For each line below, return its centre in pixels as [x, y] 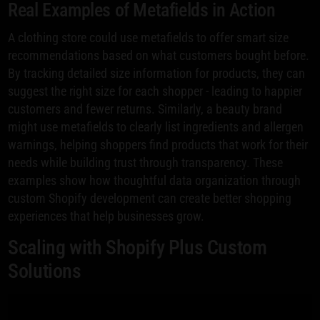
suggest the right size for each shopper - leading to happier [155, 91]
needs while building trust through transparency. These [146, 162]
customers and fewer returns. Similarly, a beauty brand [145, 109]
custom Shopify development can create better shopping [150, 198]
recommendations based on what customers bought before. [159, 55]
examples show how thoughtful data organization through [155, 180]
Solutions [45, 271]
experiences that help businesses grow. [106, 216]
